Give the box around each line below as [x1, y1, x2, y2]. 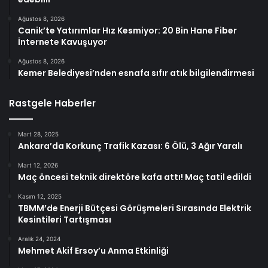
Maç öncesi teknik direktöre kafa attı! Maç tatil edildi [18, 170, 251, 183]
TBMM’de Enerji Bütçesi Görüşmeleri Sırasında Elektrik [18, 202, 251, 214]
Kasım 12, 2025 [18, 192, 62, 200]
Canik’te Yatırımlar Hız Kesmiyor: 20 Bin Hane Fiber [18, 24, 237, 36]
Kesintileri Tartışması [18, 213, 111, 226]
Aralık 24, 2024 [18, 234, 60, 242]
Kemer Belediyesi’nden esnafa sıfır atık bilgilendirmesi [18, 66, 254, 79]
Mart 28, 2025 [18, 130, 59, 138]
